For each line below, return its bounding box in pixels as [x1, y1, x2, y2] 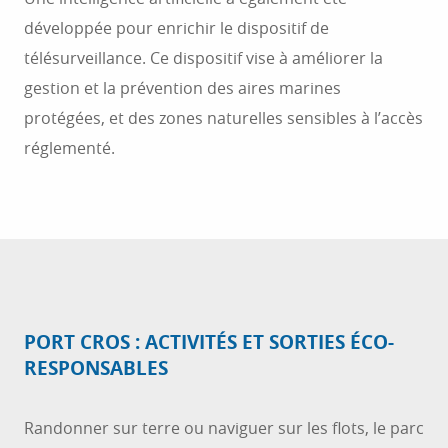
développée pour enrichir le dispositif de [24, 17, 329, 39]
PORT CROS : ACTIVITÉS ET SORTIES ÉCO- [24, 329, 394, 355]
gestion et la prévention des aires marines [24, 77, 341, 99]
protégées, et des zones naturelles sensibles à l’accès [24, 107, 423, 129]
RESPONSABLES [24, 355, 168, 381]
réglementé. [24, 137, 115, 159]
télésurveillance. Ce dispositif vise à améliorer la [24, 47, 383, 69]
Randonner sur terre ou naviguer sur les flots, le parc [24, 417, 424, 439]
